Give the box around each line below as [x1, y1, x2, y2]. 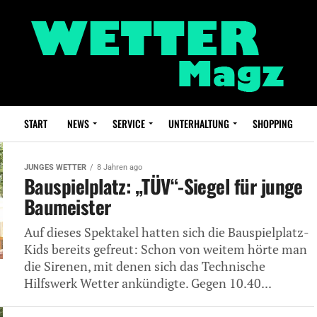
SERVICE [113, 116, 145, 131]
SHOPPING [253, 116, 293, 131]
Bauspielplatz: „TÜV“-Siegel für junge [24, 172, 303, 200]
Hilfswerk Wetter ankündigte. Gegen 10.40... [24, 275, 272, 292]
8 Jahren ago [97, 163, 142, 172]
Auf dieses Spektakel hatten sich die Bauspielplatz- [24, 224, 309, 241]
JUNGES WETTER [24, 163, 86, 172]
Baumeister [24, 192, 111, 221]
